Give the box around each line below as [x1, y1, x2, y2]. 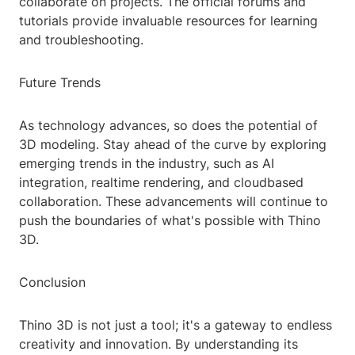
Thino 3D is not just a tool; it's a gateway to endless [19, 317, 332, 334]
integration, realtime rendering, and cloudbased [19, 174, 303, 191]
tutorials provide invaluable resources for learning [19, 13, 318, 29]
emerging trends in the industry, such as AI [19, 155, 274, 172]
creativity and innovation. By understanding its [19, 336, 298, 353]
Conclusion [19, 274, 86, 291]
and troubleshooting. [19, 32, 143, 48]
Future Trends [19, 74, 101, 91]
